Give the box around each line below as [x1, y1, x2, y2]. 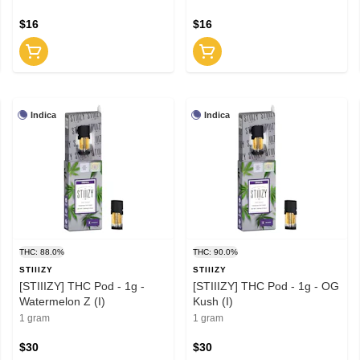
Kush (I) [193, 294, 233, 308]
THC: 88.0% [19, 247, 64, 256]
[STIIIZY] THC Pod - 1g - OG [193, 279, 339, 292]
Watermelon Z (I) [19, 294, 105, 308]
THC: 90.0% [193, 247, 238, 256]
